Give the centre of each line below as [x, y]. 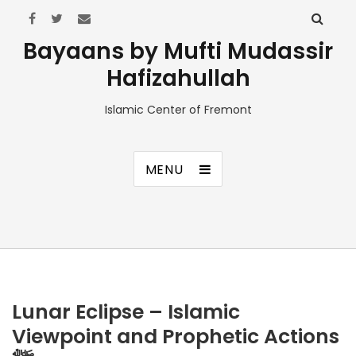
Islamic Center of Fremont [178, 110]
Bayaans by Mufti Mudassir [178, 51]
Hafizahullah [178, 78]
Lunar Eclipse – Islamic [126, 312]
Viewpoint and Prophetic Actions [176, 337]
